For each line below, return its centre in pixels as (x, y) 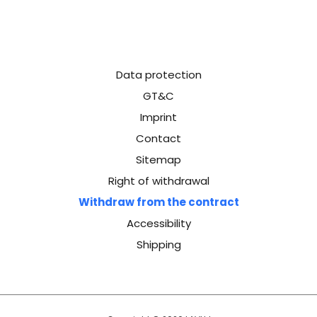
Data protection (158, 75)
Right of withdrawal (158, 181)
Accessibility (158, 224)
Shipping (158, 245)
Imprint (158, 117)
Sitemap (158, 160)
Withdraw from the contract (158, 202)
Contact (158, 139)
